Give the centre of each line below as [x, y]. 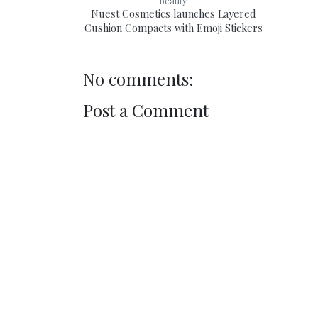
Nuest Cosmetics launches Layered [174, 13]
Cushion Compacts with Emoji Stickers [173, 28]
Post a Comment [146, 110]
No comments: [138, 79]
